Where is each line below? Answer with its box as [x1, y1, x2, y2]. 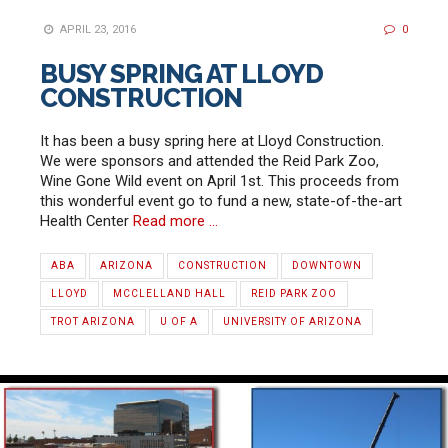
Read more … [133, 212, 218, 231]
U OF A [160, 316, 198, 328]
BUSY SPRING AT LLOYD [40, 58, 323, 89]
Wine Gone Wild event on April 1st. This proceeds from [40, 172, 399, 191]
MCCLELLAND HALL [113, 288, 226, 300]
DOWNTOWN [292, 260, 362, 272]
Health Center [40, 212, 133, 231]
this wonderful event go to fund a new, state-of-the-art [40, 192, 402, 211]
